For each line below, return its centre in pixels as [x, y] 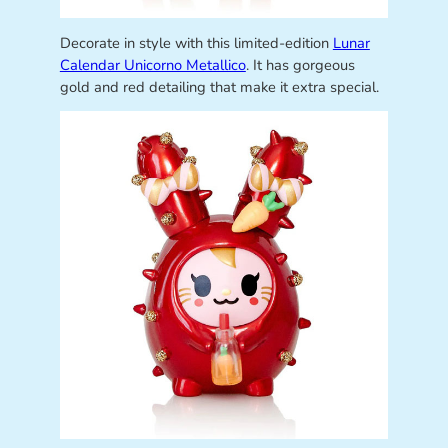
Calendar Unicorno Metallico [152, 64]
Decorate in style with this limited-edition [196, 42]
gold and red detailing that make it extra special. [219, 86]
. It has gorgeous [300, 64]
